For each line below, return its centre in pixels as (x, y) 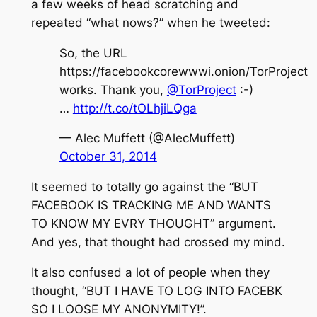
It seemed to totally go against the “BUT (144, 187)
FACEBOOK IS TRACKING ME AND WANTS (151, 206)
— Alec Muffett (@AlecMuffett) (147, 138)
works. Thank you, (113, 90)
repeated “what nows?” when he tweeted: (150, 22)
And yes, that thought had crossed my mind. (158, 242)
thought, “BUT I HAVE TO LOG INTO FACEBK (156, 290)
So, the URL (93, 53)
